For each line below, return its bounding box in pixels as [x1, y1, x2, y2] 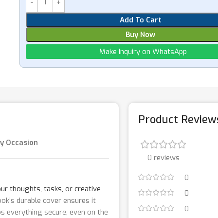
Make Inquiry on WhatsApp [99, 46, 187, 56]
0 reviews [147, 152, 180, 163]
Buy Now [126, 29, 156, 39]
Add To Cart [119, 15, 162, 25]
